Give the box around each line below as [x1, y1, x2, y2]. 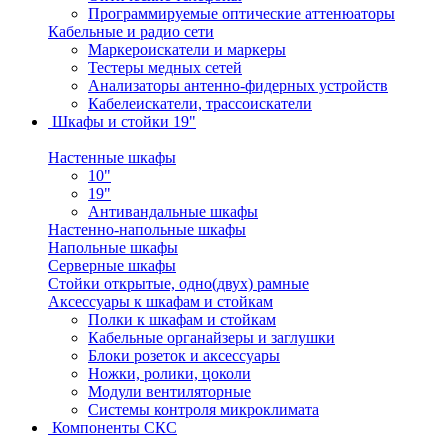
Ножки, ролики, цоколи [88, 365, 251, 382]
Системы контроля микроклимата [88, 401, 319, 418]
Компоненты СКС [52, 419, 177, 436]
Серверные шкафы [48, 257, 176, 274]
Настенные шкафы [48, 149, 176, 166]
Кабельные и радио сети [48, 23, 214, 40]
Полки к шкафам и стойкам [88, 311, 276, 328]
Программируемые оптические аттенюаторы [88, 5, 395, 22]
